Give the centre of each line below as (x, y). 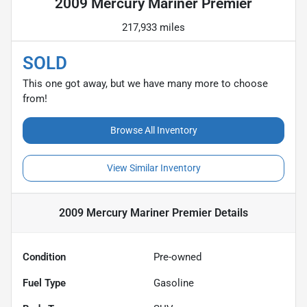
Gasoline (174, 283)
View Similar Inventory (153, 168)
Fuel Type (44, 283)
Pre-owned (177, 257)
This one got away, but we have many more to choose (145, 83)
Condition (44, 257)
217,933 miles (153, 27)
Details (230, 212)
